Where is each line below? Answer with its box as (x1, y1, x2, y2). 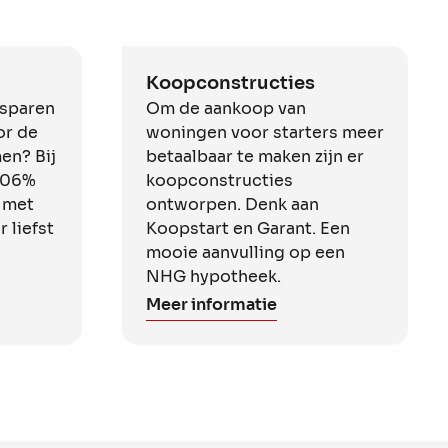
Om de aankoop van (146, 97, 306, 119)
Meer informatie (146, 293, 277, 315)
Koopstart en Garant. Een (146, 217, 350, 239)
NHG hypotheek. (146, 265, 281, 287)
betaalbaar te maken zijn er (146, 145, 364, 167)
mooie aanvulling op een (146, 241, 345, 263)
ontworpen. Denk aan (146, 193, 319, 215)
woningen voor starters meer (146, 121, 384, 143)
